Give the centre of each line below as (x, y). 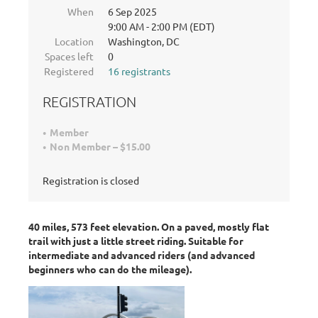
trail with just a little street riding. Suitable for (136, 240)
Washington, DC (144, 41)
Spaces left (69, 56)
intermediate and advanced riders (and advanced (142, 254)
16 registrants (139, 71)
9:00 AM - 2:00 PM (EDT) (161, 26)
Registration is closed (91, 180)
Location (74, 41)
